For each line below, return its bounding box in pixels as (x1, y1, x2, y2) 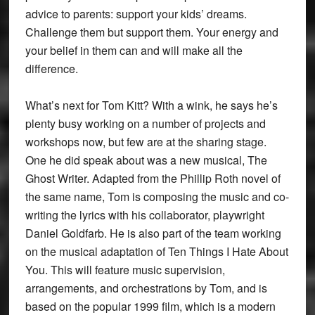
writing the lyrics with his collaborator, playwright (25, 207, 264, 224)
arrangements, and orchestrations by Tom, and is (25, 280, 267, 297)
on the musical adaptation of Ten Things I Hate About (25, 243, 288, 260)
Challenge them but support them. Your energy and (25, 24, 278, 41)
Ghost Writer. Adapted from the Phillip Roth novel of (25, 170, 281, 187)
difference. (25, 60, 78, 77)
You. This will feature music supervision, (25, 262, 225, 278)
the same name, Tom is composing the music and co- (25, 188, 289, 205)
